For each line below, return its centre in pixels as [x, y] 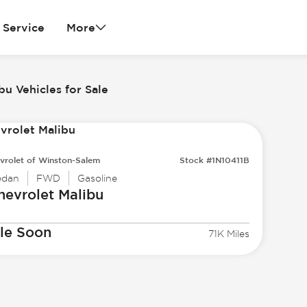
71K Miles [229, 234]
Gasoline [97, 179]
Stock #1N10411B [215, 160]
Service [23, 27]
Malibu [78, 195]
